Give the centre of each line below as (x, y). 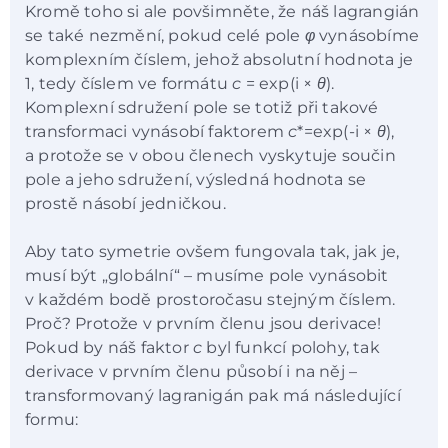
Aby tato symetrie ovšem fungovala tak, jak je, (212, 252)
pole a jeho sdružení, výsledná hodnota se (196, 179)
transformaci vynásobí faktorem (157, 131)
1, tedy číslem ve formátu (129, 83)
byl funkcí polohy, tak (291, 348)
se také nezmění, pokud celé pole (165, 35)
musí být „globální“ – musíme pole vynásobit (207, 276)
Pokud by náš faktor (109, 348)
